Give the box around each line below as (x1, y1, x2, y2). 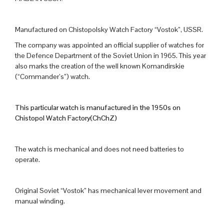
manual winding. (15, 196, 65, 206)
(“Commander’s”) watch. (15, 72, 90, 81)
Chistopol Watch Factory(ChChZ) (15, 113, 117, 123)
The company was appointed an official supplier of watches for (15, 40, 204, 50)
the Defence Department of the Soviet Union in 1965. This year (15, 51, 206, 60)
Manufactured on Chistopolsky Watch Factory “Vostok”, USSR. (15, 25, 203, 34)
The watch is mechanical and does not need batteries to (15, 144, 184, 154)
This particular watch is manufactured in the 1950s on (15, 103, 180, 112)
